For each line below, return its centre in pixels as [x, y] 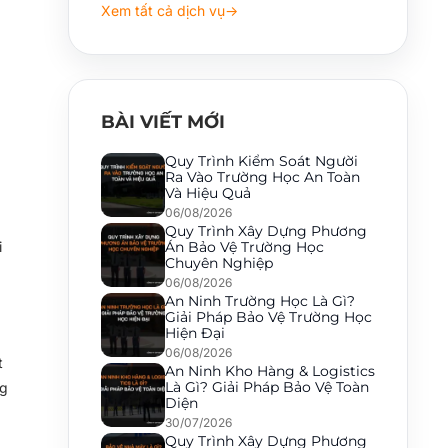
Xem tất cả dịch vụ [163, 10]
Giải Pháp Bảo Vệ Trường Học [268, 317]
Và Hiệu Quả [208, 193]
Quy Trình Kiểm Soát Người [261, 161]
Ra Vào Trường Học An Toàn [262, 177]
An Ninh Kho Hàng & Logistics [270, 371]
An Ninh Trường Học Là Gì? [260, 301]
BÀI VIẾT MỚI [163, 122]
